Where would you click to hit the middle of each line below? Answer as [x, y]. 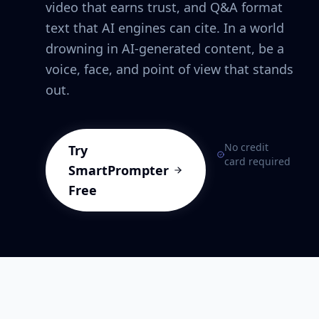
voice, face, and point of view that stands [169, 69]
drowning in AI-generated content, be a [165, 48]
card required [257, 161]
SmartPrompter [119, 170]
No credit [246, 147]
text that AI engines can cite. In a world [165, 28]
